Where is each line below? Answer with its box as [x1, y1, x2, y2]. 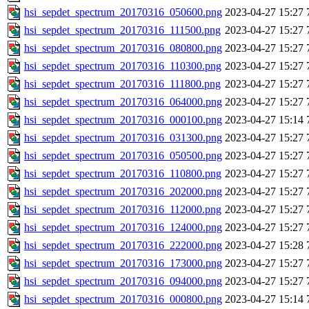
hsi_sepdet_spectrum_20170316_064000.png [24, 96, 222, 108]
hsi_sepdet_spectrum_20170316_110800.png [24, 168, 221, 180]
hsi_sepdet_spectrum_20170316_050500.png [24, 150, 222, 162]
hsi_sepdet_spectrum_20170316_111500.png [24, 24, 221, 37]
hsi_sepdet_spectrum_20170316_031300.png [24, 132, 222, 144]
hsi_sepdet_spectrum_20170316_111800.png [24, 78, 221, 90]
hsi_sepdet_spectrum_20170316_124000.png [24, 221, 222, 234]
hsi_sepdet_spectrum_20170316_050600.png [24, 6, 222, 19]
